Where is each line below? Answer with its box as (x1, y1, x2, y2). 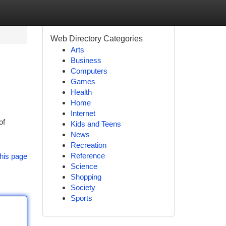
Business (70, 56, 101, 65)
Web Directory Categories (50, 34, 143, 43)
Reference (70, 151, 105, 160)
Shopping (70, 173, 101, 181)
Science (70, 162, 97, 171)
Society (70, 183, 95, 192)
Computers (70, 67, 107, 75)
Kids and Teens (70, 120, 121, 128)
